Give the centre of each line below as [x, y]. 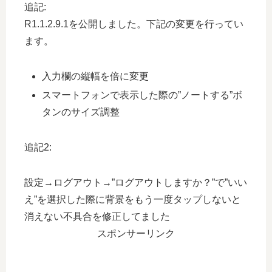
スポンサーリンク [136, 233]
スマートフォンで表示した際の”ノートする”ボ [142, 95]
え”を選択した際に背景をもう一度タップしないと [133, 199]
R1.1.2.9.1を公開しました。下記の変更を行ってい [134, 24]
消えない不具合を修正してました [97, 216]
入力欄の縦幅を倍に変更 [96, 76]
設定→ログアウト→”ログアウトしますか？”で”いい [136, 182]
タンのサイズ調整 [81, 112]
